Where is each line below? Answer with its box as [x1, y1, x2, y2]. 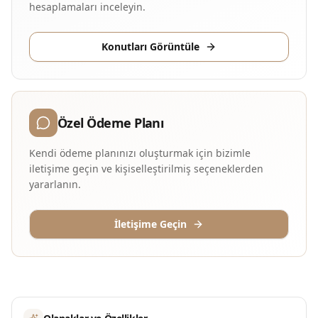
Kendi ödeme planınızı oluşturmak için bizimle [29, 146, 251, 160]
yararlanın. [29, 177, 81, 191]
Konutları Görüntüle [102, 40, 199, 53]
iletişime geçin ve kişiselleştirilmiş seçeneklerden [29, 162, 263, 175]
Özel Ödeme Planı [57, 114, 164, 131]
